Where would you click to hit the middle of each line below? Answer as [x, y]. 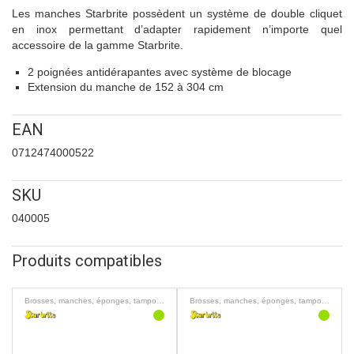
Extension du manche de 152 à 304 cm [126, 87]
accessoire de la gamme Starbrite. [98, 45]
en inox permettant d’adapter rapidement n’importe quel [177, 30]
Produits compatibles [87, 261]
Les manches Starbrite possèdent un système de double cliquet [177, 14]
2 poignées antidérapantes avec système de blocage [160, 72]
